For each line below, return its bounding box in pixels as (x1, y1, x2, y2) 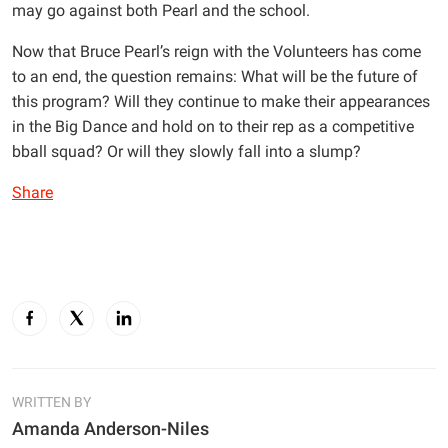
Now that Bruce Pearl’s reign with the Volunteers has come (12, 41, 421, 61)
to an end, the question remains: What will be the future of (12, 66, 418, 86)
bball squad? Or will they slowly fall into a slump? (12, 141, 361, 161)
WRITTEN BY (12, 393, 91, 411)
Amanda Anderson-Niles (12, 417, 209, 439)
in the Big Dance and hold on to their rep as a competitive (12, 116, 414, 136)
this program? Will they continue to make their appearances (12, 91, 430, 111)
